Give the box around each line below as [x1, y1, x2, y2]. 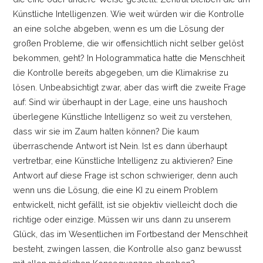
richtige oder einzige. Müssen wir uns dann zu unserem [12, 214, 231, 224]
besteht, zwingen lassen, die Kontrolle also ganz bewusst [12, 243, 241, 254]
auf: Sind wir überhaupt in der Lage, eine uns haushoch [12, 96, 227, 107]
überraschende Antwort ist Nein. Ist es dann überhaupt [12, 140, 227, 151]
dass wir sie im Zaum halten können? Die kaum [12, 126, 199, 136]
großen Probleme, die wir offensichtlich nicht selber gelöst [12, 38, 244, 48]
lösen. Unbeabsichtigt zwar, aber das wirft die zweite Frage [12, 82, 246, 92]
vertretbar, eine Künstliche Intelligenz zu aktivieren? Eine [12, 155, 233, 166]
